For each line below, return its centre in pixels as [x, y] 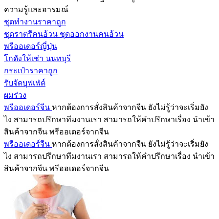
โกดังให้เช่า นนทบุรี [37, 58]
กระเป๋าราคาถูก [31, 70]
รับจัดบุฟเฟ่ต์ [25, 83]
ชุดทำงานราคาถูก [35, 22]
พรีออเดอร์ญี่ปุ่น [31, 46]
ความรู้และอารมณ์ [36, 9]
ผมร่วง [15, 95]
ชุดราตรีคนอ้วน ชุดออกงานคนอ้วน [64, 34]
